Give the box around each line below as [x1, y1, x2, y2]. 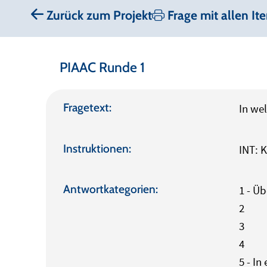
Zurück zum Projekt [43, 8, 152, 23]
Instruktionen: [63, 141, 131, 156]
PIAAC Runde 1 [59, 59, 145, 76]
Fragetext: [63, 100, 111, 115]
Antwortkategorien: [63, 182, 158, 196]
